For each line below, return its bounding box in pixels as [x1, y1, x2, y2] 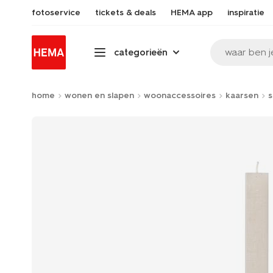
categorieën [114, 46, 168, 58]
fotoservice [32, 7, 80, 18]
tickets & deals [95, 7, 156, 18]
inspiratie [227, 7, 264, 18]
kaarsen [225, 90, 258, 101]
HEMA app [171, 7, 213, 18]
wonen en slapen [65, 90, 134, 101]
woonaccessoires [144, 90, 216, 101]
